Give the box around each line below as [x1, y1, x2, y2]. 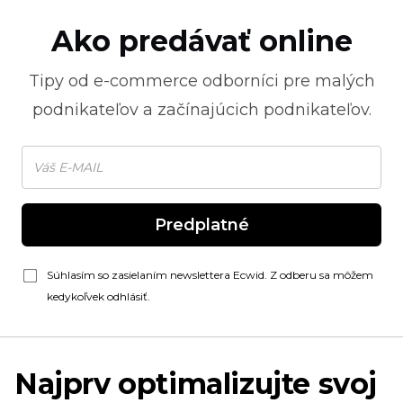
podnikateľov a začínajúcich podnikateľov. [31, 100, 372, 120]
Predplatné [154, 215, 249, 235]
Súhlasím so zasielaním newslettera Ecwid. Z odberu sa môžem [47, 268, 373, 282]
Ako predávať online [50, 23, 353, 58]
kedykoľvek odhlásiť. [47, 290, 150, 303]
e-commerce [93, 71, 198, 91]
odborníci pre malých [197, 71, 375, 91]
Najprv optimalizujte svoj [14, 366, 378, 401]
